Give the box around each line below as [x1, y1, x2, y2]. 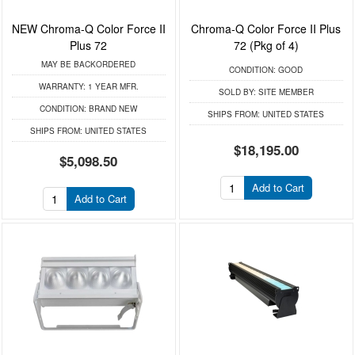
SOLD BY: [218, 86, 256, 97]
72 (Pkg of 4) [233, 36, 299, 53]
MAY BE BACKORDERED [41, 58, 136, 70]
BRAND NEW [86, 102, 138, 114]
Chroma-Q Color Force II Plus [191, 20, 342, 36]
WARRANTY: [38, 80, 86, 92]
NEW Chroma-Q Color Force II [11, 20, 166, 36]
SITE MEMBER [255, 86, 314, 97]
